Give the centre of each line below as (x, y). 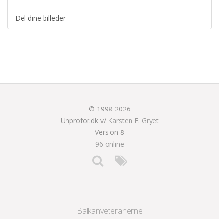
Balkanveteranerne (109, 211)
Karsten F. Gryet (133, 120)
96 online (109, 144)
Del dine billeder (40, 18)
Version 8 (109, 132)
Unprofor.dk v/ (84, 120)
